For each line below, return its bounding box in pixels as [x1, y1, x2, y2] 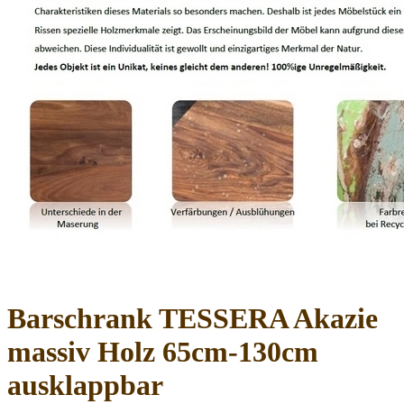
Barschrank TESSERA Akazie [7, 302, 378, 335]
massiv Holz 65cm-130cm [7, 335, 318, 369]
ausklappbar [7, 369, 163, 402]
